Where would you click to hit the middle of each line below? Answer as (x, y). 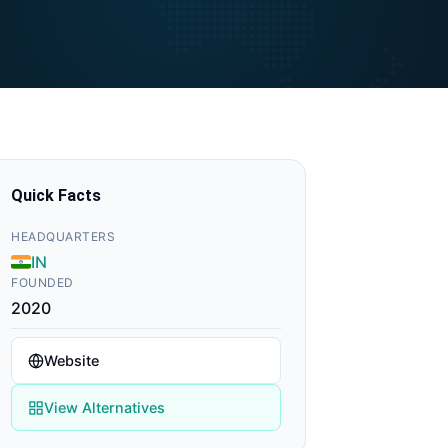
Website (71, 360)
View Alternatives (104, 407)
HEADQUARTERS (63, 236)
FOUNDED (42, 282)
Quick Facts (56, 195)
